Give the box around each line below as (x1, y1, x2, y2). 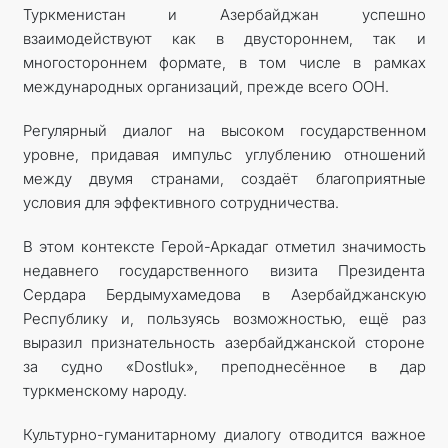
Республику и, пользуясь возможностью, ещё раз (22, 308, 426, 328)
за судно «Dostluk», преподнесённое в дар (22, 356, 426, 376)
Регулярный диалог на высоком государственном (22, 120, 426, 140)
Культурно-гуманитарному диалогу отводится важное (22, 424, 426, 444)
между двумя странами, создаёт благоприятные (22, 168, 426, 188)
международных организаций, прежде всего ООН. (22, 76, 389, 96)
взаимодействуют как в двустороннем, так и (22, 28, 426, 48)
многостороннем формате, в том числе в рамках (22, 52, 426, 72)
